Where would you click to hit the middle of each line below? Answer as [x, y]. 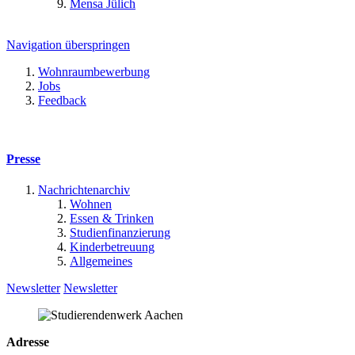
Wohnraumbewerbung [94, 72]
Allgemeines [101, 261]
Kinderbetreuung [112, 246]
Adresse [28, 342]
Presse [23, 158]
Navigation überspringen [68, 45]
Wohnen [91, 204]
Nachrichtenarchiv [84, 189]
